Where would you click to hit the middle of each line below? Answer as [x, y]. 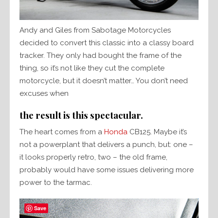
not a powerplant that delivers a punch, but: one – [106, 144]
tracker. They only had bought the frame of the [100, 55]
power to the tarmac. [56, 182]
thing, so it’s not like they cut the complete [92, 68]
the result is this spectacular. [81, 115]
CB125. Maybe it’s [157, 132]
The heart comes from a [62, 132]
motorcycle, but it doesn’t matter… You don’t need [104, 81]
